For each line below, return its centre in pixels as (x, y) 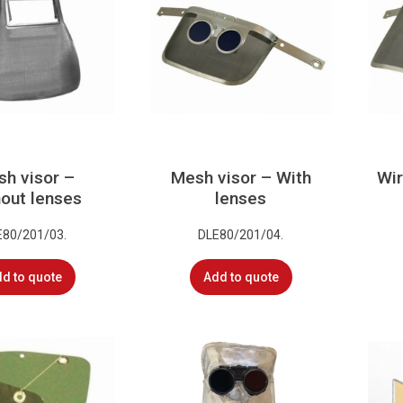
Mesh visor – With (241, 178)
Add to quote (241, 277)
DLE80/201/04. (241, 234)
